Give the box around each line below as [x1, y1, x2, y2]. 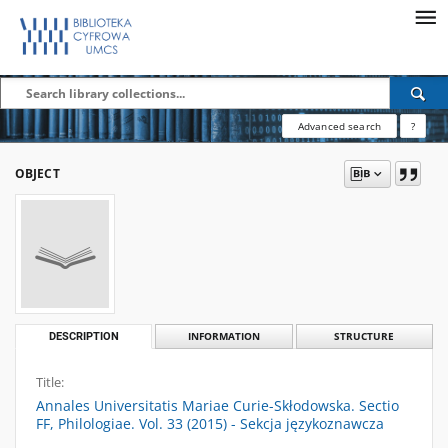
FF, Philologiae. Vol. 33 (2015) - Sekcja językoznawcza [36, 414, 384, 433]
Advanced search [297, 119, 381, 133]
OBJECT [15, 165, 60, 182]
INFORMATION [187, 330, 260, 343]
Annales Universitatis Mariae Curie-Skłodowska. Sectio [36, 396, 399, 415]
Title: [36, 374, 64, 391]
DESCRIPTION [48, 330, 119, 343]
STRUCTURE [334, 330, 395, 343]
